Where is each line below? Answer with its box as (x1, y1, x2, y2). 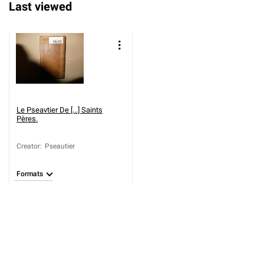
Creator (16, 142, 40, 150)
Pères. (16, 114, 38, 123)
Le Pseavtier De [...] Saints (16, 105, 103, 114)
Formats (16, 170, 43, 178)
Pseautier (45, 142, 75, 150)
